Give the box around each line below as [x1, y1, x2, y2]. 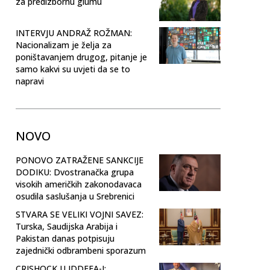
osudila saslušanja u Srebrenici [16, 190, 134, 202]
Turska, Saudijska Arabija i [16, 220, 118, 232]
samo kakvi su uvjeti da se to [16, 63, 130, 75]
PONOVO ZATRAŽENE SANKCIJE [16, 154, 143, 166]
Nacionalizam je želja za [16, 39, 111, 51]
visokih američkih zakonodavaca [16, 178, 142, 190]
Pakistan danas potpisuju [16, 232, 115, 244]
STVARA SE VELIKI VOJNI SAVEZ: [16, 208, 143, 220]
